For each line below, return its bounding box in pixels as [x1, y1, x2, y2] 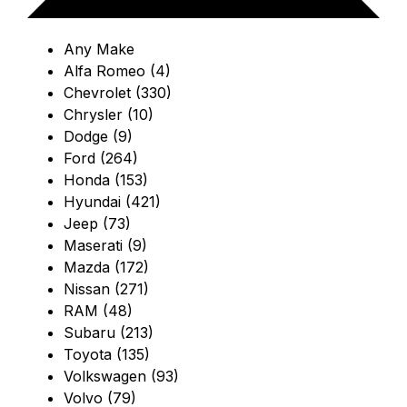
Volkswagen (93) [64, 367, 179, 386]
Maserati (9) [64, 236, 147, 255]
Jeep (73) [64, 214, 131, 233]
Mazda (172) [64, 258, 149, 277]
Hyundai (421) [64, 193, 161, 212]
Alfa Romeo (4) [64, 62, 171, 81]
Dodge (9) [64, 127, 133, 146]
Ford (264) [64, 149, 138, 168]
